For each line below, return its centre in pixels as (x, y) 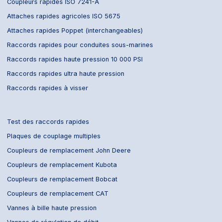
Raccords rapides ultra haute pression (66, 74)
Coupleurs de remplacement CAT (58, 194)
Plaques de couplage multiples (54, 136)
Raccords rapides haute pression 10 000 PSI (75, 59)
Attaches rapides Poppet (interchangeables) (75, 31)
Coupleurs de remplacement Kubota (62, 165)
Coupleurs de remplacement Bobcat (62, 179)
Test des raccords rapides (48, 122)
